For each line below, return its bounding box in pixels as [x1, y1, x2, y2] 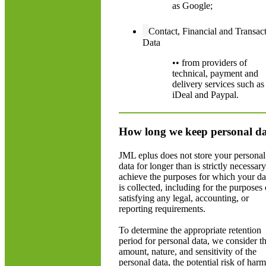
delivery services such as [172, 79, 264, 89]
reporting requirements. [119, 204, 205, 214]
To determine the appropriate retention [119, 225, 261, 235]
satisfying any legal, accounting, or [119, 193, 249, 203]
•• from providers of [172, 58, 247, 68]
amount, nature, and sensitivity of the [119, 246, 256, 256]
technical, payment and [172, 68, 258, 78]
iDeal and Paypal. [172, 90, 239, 100]
